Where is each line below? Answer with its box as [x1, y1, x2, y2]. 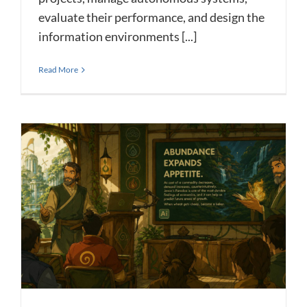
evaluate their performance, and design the [38, 10, 265, 25]
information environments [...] [38, 29, 197, 45]
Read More [38, 64, 78, 75]
